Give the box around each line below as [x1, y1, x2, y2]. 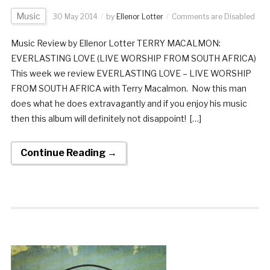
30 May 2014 [52, 11, 98, 21]
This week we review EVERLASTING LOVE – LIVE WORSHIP [10, 67, 251, 78]
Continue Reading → [20, 146, 117, 159]
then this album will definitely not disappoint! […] [10, 113, 201, 124]
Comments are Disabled [171, 11, 255, 21]
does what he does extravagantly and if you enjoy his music [10, 98, 247, 108]
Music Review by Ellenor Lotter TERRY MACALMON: [10, 37, 221, 48]
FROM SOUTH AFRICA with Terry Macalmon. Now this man [10, 83, 246, 93]
